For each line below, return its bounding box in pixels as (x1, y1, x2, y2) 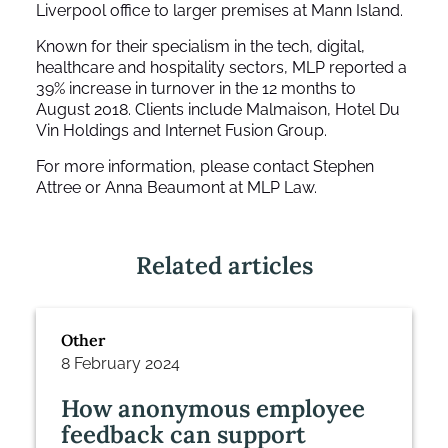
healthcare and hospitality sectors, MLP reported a (36, 57, 407, 77)
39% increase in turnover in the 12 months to (36, 78, 356, 98)
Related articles (135, 249, 313, 281)
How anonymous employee (61, 392, 365, 424)
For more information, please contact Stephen (36, 156, 374, 176)
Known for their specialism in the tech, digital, (36, 36, 365, 56)
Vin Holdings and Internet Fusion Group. (36, 120, 327, 140)
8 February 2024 (61, 353, 180, 373)
